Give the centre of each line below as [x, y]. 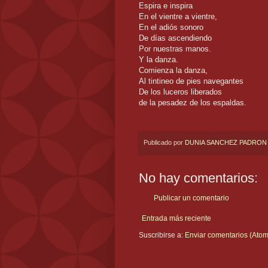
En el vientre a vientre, [178, 16]
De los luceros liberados [180, 92]
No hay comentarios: [198, 178]
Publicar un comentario [191, 198]
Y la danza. [159, 59]
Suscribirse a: [162, 235]
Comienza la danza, [173, 70]
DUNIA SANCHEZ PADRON [226, 142]
